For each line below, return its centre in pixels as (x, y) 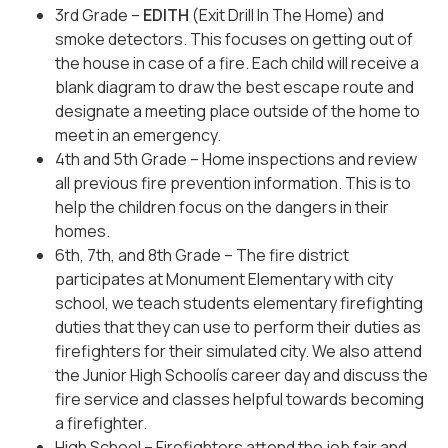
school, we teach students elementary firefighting (239, 302)
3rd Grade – (99, 14)
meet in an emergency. (138, 134)
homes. (82, 230)
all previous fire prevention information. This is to (233, 182)
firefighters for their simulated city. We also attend (238, 350)
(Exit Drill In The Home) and (286, 14)
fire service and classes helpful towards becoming (239, 398)
